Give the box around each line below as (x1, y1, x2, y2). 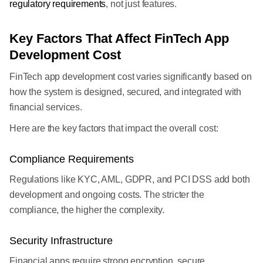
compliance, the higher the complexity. (9, 205, 164, 215)
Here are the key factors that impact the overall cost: (9, 123, 218, 133)
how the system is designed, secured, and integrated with (9, 87, 242, 97)
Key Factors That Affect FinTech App (9, 31, 229, 46)
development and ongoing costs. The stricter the (9, 190, 204, 200)
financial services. (9, 102, 82, 112)
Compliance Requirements (9, 153, 134, 165)
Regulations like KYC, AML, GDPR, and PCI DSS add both (9, 174, 250, 184)
